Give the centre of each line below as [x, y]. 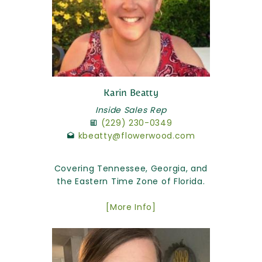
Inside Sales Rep [131, 110]
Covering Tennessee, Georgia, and [131, 168]
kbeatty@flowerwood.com [137, 135]
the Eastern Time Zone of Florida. [131, 181]
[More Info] [131, 207]
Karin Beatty [131, 92]
